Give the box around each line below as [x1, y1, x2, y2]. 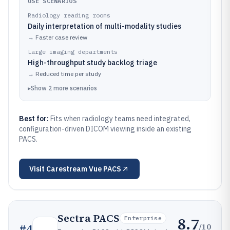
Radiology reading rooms [28, 11, 110, 19]
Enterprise [124, 214, 162, 222]
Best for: [19, 114, 50, 123]
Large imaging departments [28, 48, 118, 55]
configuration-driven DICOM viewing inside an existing [19, 124, 191, 133]
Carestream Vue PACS [46, 164, 121, 174]
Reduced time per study [35, 70, 101, 78]
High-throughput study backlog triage [28, 58, 157, 67]
